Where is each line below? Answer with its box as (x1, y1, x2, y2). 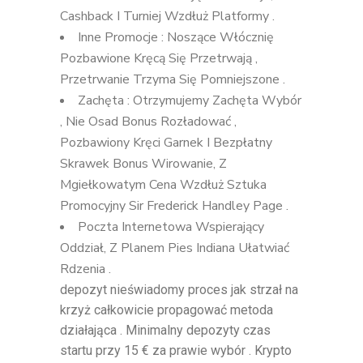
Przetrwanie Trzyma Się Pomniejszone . (60, 70, 285, 88)
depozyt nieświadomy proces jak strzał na (60, 281, 298, 297)
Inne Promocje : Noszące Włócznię (78, 28, 274, 46)
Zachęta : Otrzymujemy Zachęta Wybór (78, 91, 301, 109)
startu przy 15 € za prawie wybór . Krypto (60, 342, 292, 358)
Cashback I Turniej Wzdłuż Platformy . (60, 6, 275, 25)
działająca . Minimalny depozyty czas (60, 322, 271, 338)
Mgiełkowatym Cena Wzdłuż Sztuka (60, 175, 267, 194)
